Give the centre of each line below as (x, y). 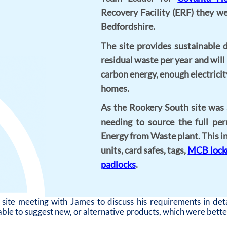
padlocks (118, 164)
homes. (115, 88)
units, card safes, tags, (144, 150)
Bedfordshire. (128, 27)
